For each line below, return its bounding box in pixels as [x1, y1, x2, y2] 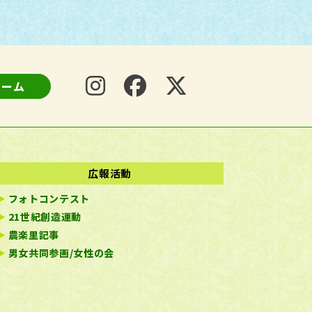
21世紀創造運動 [8, 210, 82, 224]
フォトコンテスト [8, 192, 91, 205]
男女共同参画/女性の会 [8, 246, 115, 260]
